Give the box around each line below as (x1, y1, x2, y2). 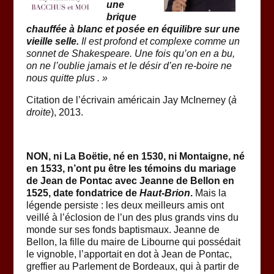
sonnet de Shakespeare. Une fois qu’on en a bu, (26, 48, 235, 59)
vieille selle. (26, 36, 79, 47)
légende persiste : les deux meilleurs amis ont (26, 200, 224, 211)
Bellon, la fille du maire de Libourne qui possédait (26, 237, 240, 248)
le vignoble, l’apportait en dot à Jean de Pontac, (26, 249, 232, 260)
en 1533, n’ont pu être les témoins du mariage (26, 163, 236, 174)
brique (106, 12, 136, 23)
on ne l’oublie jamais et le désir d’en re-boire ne (26, 61, 232, 72)
